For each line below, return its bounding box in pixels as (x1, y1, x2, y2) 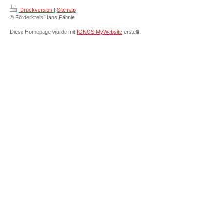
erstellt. (122, 28, 141, 35)
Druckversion (19, 6, 54, 13)
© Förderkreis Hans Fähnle (10, 14, 75, 20)
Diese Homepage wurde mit (10, 28, 77, 35)
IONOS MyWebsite (77, 28, 122, 35)
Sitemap (57, 6, 76, 13)
